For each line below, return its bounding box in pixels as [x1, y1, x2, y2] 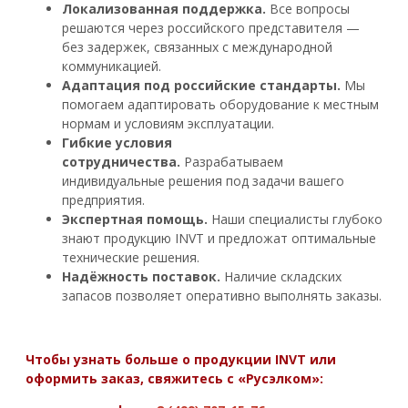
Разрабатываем [184, 152, 283, 170]
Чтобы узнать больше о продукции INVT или [25, 350, 336, 368]
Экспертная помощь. [62, 209, 208, 228]
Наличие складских [224, 267, 342, 285]
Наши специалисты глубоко [208, 209, 382, 228]
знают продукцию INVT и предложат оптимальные [62, 229, 376, 247]
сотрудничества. [62, 152, 184, 170]
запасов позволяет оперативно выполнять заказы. [62, 286, 382, 304]
